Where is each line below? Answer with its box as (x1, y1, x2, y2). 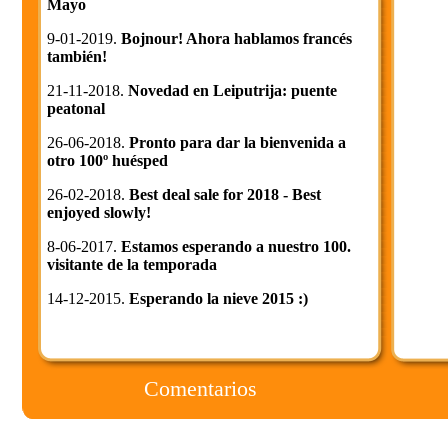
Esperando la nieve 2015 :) (129, 290, 308, 307)
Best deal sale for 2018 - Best (129, 186, 321, 203)
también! (47, 48, 107, 65)
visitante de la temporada (47, 256, 217, 273)
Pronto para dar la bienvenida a (129, 134, 346, 151)
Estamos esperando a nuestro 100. (121, 238, 351, 255)
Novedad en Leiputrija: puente (128, 82, 337, 99)
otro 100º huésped (47, 152, 168, 169)
